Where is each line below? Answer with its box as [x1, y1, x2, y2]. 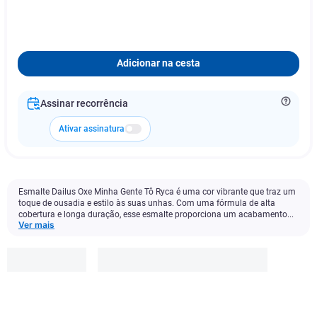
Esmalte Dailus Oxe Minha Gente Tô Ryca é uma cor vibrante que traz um [18, 187, 296, 197]
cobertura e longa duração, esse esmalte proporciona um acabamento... [18, 209, 294, 219]
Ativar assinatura [59, 124, 125, 134]
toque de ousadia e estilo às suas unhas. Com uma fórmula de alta [18, 198, 275, 208]
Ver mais [18, 219, 54, 230]
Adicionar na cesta [117, 57, 200, 69]
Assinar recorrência [40, 98, 128, 109]
